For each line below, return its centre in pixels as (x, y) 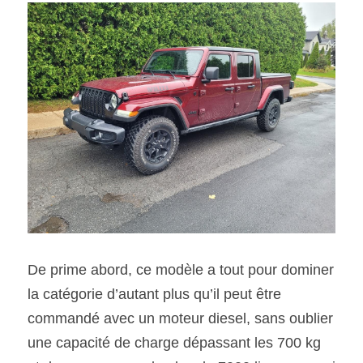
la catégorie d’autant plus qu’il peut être (154, 294)
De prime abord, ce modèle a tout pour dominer (181, 270)
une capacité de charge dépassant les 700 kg (174, 343)
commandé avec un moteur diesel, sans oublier (180, 318)
